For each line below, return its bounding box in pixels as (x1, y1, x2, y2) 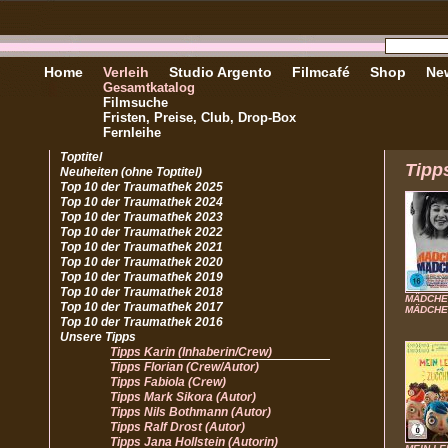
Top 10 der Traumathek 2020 (60, 255, 223, 269)
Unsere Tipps (60, 330, 136, 344)
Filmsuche (103, 95, 168, 110)
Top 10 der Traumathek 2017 (60, 300, 223, 314)
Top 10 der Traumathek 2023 (60, 210, 223, 224)
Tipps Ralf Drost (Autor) (110, 420, 245, 434)
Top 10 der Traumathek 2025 (60, 180, 223, 194)
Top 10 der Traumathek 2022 (60, 225, 223, 239)
